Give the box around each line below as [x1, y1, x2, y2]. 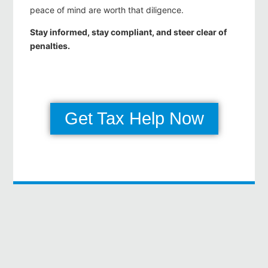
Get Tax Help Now [64, 109, 204, 129]
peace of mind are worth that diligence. [30, 5, 184, 16]
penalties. [30, 41, 70, 51]
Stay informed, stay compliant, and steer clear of [30, 27, 227, 38]
